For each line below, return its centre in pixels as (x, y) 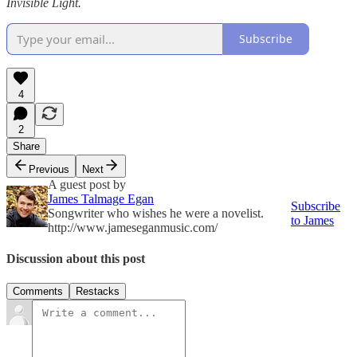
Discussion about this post (76, 258)
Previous (49, 169)
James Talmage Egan (101, 198)
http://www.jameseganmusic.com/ (133, 227)
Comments (38, 292)
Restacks (98, 292)
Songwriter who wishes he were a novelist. (156, 213)
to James (312, 220)
